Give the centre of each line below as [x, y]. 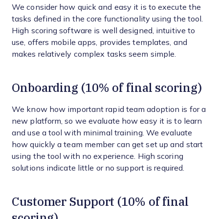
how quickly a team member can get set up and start [108, 144]
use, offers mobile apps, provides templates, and [99, 42]
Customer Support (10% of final [100, 201]
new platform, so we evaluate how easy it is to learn [107, 121]
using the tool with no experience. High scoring [98, 156]
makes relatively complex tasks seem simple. [94, 54]
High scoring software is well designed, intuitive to [104, 31]
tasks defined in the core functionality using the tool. [108, 19]
